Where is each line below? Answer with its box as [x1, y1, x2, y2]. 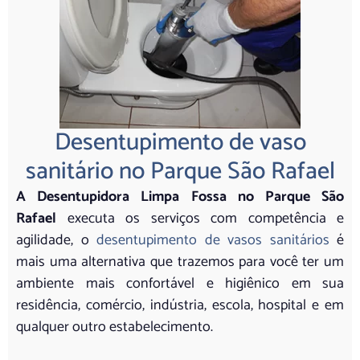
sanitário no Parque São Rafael [25, 151, 335, 191]
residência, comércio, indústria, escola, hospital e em [16, 292, 344, 317]
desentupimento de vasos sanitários [96, 227, 329, 252]
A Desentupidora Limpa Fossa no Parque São [16, 184, 344, 209]
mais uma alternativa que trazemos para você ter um [16, 249, 344, 274]
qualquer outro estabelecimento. [16, 314, 213, 339]
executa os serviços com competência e [56, 206, 344, 231]
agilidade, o [16, 227, 96, 252]
